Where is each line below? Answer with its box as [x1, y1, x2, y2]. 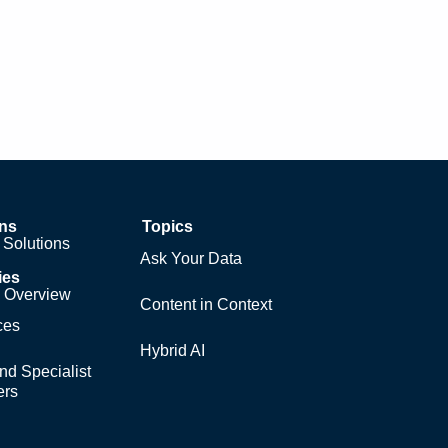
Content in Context [140, 295, 273, 313]
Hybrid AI [140, 341, 206, 359]
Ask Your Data [140, 249, 243, 267]
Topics [142, 217, 194, 235]
